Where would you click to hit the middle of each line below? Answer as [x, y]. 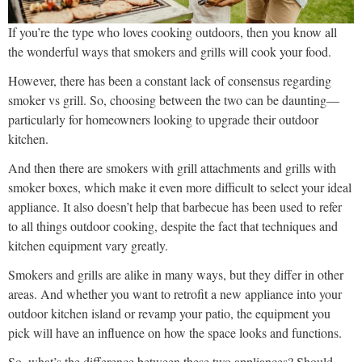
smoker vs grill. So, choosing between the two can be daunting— [174, 100]
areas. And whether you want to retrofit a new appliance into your [175, 294]
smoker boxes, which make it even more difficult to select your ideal [180, 187]
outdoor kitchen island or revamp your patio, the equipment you [169, 314]
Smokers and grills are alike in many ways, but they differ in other [176, 275]
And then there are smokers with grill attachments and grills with [172, 168]
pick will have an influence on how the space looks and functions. [175, 333]
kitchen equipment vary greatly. [88, 246]
